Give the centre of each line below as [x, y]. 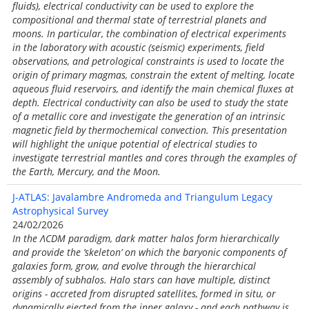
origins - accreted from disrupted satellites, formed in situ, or [144, 293]
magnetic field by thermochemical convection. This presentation [150, 130]
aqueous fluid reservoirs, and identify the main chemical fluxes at [153, 89]
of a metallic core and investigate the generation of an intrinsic [149, 116]
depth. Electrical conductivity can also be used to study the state [150, 102]
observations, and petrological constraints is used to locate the [148, 61]
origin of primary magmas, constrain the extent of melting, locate [153, 75]
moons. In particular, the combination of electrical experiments [149, 33]
